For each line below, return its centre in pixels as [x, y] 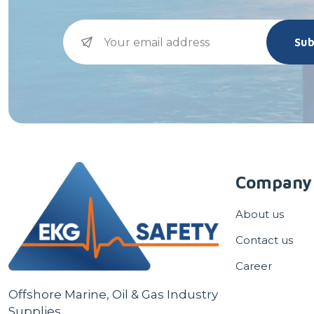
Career [254, 266]
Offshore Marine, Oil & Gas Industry [113, 294]
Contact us [264, 240]
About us [260, 214]
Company [274, 183]
